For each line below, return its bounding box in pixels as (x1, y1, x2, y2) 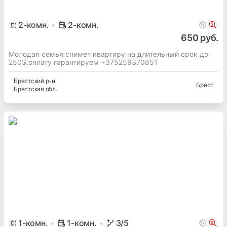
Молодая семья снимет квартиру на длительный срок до (9, 50, 208, 59)
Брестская (14, 85, 44, 93)
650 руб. (181, 32, 218, 44)
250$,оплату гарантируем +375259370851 (9, 58, 158, 67)
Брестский (14, 77, 44, 85)
